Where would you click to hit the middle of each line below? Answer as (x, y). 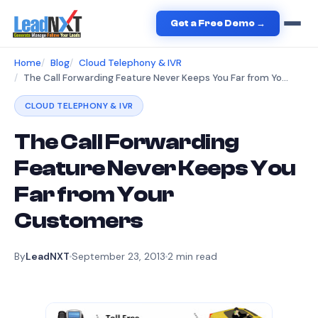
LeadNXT (48, 256)
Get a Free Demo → (218, 23)
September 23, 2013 (119, 256)
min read (195, 256)
